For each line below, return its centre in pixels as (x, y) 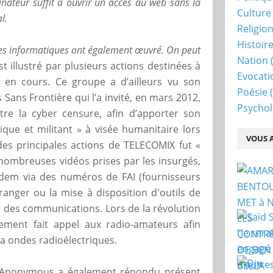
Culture (254, 12)
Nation (253, 60)
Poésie (252, 92)
